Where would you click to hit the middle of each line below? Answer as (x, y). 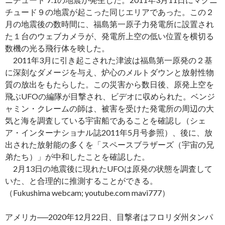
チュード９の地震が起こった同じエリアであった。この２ (109, 12)
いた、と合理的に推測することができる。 (81, 180)
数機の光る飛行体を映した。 (57, 48)
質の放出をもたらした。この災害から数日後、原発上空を (109, 84)
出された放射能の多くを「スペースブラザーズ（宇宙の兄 (109, 144)
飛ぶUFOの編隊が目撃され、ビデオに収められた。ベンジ (110, 96)
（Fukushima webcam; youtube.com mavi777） (87, 192)
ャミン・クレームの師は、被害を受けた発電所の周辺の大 (109, 108)
